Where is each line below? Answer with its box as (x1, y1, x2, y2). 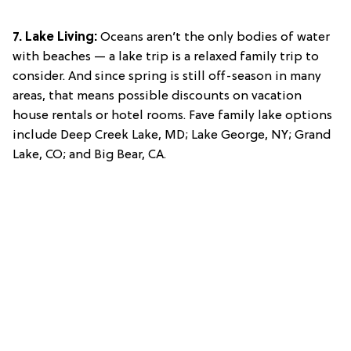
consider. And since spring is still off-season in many (13, 69, 321, 84)
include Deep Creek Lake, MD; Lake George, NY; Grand (13, 128, 331, 143)
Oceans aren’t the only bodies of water (97, 30, 330, 45)
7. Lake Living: (13, 30, 97, 45)
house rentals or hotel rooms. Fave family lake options (13, 108, 332, 123)
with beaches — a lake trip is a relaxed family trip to (13, 49, 319, 64)
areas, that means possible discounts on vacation (13, 89, 302, 103)
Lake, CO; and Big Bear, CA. (13, 147, 166, 162)
